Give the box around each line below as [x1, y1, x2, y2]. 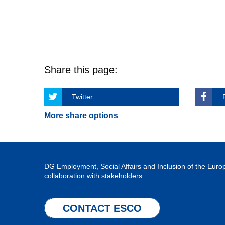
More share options [44, 111, 118, 120]
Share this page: [44, 64, 118, 75]
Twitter [72, 93, 93, 101]
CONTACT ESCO [63, 203, 142, 214]
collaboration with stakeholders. [44, 172, 144, 180]
